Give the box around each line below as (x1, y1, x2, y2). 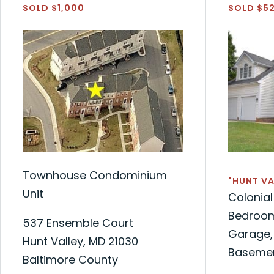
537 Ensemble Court (23, 215, 133, 231)
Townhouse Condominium (23, 167, 167, 183)
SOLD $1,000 (23, 1, 84, 14)
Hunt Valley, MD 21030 (23, 233, 138, 249)
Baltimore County (23, 251, 118, 267)
